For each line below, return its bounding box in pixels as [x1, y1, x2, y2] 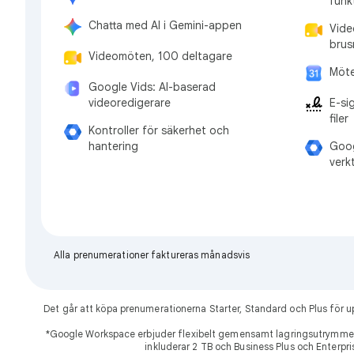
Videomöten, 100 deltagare [88, 49, 232, 64]
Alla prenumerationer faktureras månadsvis [54, 248, 250, 261]
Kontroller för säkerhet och [88, 123, 229, 138]
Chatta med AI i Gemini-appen [88, 18, 242, 33]
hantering [88, 139, 138, 154]
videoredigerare [88, 96, 171, 111]
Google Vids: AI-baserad [88, 80, 216, 95]
